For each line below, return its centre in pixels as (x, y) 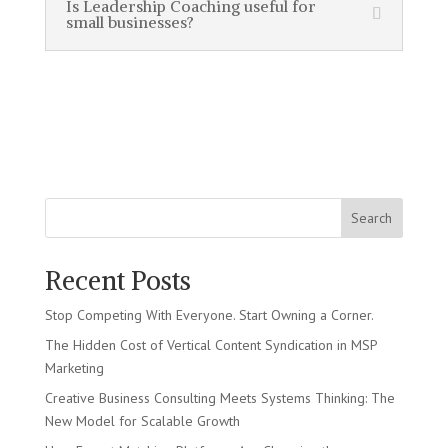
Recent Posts (117, 280)
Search (372, 217)
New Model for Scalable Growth (142, 420)
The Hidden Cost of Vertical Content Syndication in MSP (210, 344)
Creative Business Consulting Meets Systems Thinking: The (219, 397)
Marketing (74, 367)
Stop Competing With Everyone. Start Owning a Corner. (209, 314)
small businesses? (129, 21)
